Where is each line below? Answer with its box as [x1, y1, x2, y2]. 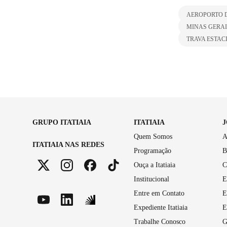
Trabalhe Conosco [134, 217, 185, 225]
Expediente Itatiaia [134, 203, 187, 211]
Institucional [134, 175, 169, 183]
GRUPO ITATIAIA [32, 118, 91, 126]
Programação [134, 146, 171, 155]
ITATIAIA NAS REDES [32, 140, 104, 148]
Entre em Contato [134, 189, 184, 197]
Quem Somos [134, 132, 172, 140]
